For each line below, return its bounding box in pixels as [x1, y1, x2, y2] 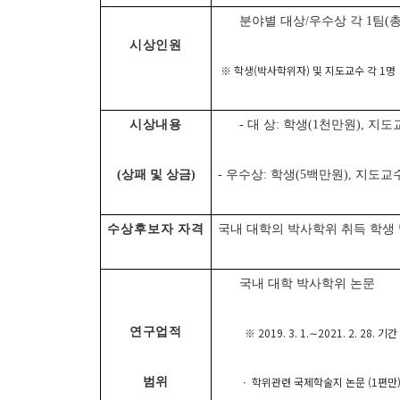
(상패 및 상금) [116, 167, 196, 181]
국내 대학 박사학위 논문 [239, 276, 376, 290]
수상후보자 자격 [107, 221, 204, 236]
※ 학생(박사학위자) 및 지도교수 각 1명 [218, 62, 396, 78]
